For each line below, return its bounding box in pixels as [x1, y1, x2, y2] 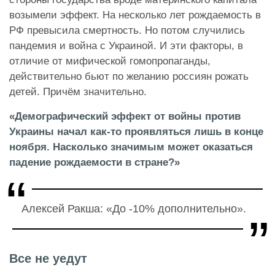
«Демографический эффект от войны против [9, 110, 241, 123]
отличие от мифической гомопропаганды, [9, 55, 211, 68]
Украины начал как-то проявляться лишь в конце [9, 126, 263, 138]
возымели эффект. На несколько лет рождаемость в [9, 9, 261, 21]
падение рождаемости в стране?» [9, 157, 180, 169]
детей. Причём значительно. [9, 86, 147, 98]
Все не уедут [9, 252, 87, 266]
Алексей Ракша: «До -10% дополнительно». [21, 203, 246, 215]
